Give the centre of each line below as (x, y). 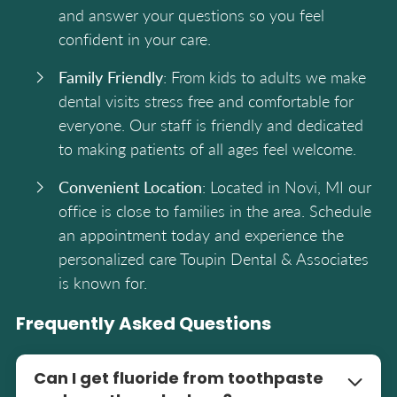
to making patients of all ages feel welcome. (207, 148)
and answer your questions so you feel (191, 15)
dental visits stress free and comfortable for (206, 101)
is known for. (103, 282)
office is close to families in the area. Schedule (215, 210)
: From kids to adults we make (265, 77)
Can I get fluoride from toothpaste (179, 380)
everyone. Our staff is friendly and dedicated (211, 125)
